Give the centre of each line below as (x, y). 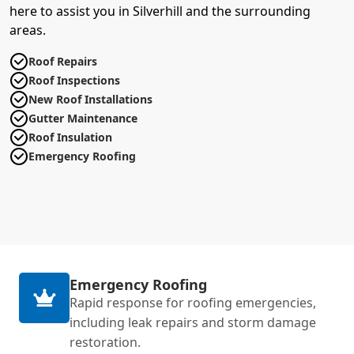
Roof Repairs (63, 61)
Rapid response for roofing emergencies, (193, 302)
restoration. (105, 342)
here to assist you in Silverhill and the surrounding (160, 11)
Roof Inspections (74, 80)
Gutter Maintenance (83, 118)
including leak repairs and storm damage (193, 322)
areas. (28, 30)
